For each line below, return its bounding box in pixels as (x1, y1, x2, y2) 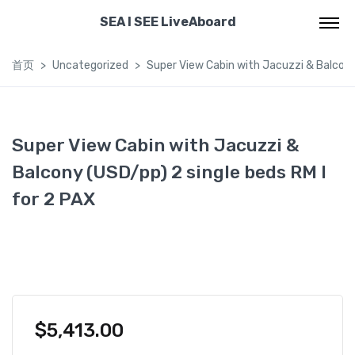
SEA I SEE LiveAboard (99, 14, 236, 29)
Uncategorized (52, 59, 128, 72)
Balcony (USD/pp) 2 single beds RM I (12, 161, 326, 183)
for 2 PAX (12, 188, 95, 210)
